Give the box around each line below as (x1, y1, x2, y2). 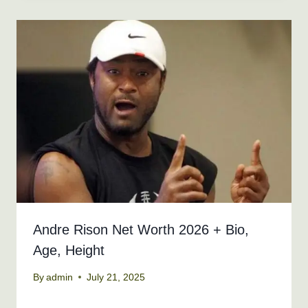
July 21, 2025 (87, 272, 146, 283)
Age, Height (33, 243, 104, 258)
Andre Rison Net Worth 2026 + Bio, (33, 222, 249, 238)
